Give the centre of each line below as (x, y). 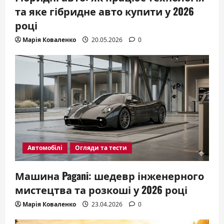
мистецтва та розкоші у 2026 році (101, 190)
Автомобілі (45, 148)
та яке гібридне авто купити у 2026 (104, 11)
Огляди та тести (101, 148)
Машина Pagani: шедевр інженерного (109, 176)
